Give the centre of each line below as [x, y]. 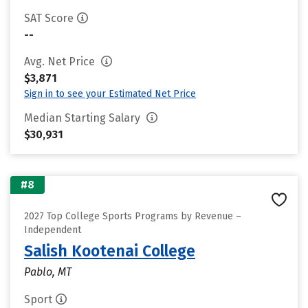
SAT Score [49, 18]
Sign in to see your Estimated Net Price [110, 94]
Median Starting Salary [84, 118]
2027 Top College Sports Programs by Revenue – [133, 216]
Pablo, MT [48, 272]
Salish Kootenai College [110, 251]
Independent [53, 230]
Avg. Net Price [61, 62]
